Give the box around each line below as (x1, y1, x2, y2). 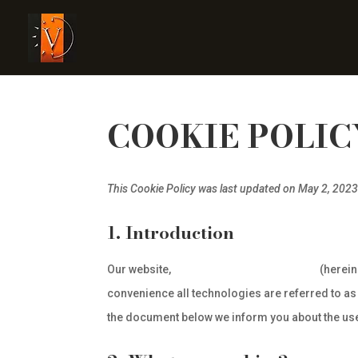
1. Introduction (107, 219, 235, 246)
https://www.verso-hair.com (173, 263, 318, 276)
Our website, (107, 263, 174, 276)
